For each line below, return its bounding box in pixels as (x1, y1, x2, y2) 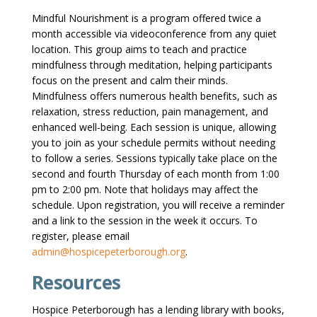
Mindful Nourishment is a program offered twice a (31, 11, 261, 25)
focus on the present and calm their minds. (31, 74, 228, 88)
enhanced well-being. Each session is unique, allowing (31, 120, 276, 134)
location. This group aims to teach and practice (31, 42, 247, 57)
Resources (31, 270, 121, 296)
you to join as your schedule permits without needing (31, 136, 275, 150)
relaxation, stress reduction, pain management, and (31, 105, 268, 119)
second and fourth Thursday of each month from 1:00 (31, 167, 279, 181)
